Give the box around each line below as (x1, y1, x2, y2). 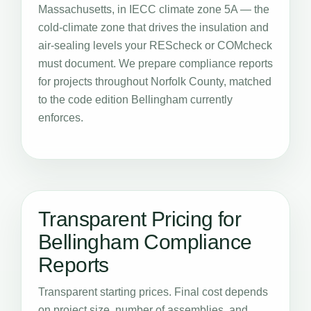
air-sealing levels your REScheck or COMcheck (38, 40, 272, 51)
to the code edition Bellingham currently (38, 94, 233, 106)
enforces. (38, 112, 83, 124)
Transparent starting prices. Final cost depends (38, 286, 268, 298)
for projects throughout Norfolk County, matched (38, 76, 271, 87)
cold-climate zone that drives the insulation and (38, 22, 269, 33)
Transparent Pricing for (38, 208, 242, 230)
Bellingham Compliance (38, 230, 252, 253)
